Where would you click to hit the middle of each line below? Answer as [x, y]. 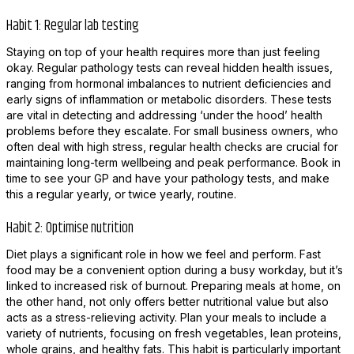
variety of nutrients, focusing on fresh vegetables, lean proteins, [173, 333]
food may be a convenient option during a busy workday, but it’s [174, 269]
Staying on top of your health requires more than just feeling [163, 51]
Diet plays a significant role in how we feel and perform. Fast [163, 254]
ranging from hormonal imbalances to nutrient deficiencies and [168, 83]
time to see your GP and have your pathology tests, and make [168, 178]
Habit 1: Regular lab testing [72, 26]
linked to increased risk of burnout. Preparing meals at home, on [173, 285]
